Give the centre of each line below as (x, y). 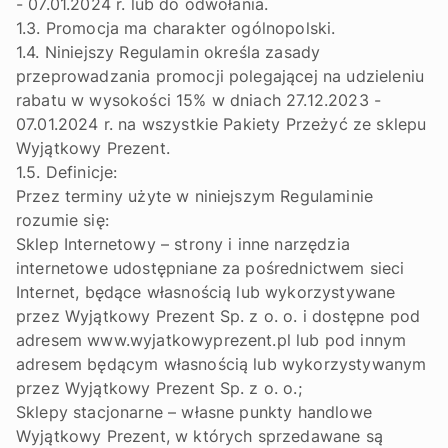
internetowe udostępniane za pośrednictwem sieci (210, 268)
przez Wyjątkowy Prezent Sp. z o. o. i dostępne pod (218, 316)
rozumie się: (62, 220)
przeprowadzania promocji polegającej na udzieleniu (220, 76)
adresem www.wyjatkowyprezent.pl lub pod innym (211, 340)
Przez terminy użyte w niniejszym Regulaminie (195, 196)
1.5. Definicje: (67, 172)
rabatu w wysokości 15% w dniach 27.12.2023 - (199, 100)
